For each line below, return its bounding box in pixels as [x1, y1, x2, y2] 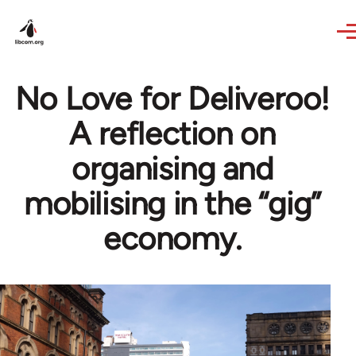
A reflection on [69, 114, 276, 153]
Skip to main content [14, 3, 137, 18]
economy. [103, 219, 242, 257]
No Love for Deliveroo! [14, 79, 331, 118]
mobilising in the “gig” [24, 184, 321, 222]
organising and [72, 149, 273, 188]
